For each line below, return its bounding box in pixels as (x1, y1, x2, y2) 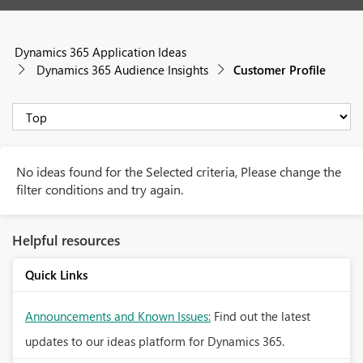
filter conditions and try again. (16, 181, 183, 198)
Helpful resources (12, 231, 120, 249)
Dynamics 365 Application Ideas (15, 44, 186, 60)
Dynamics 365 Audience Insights (36, 62, 208, 78)
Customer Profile (230, 62, 326, 78)
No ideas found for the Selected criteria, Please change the (16, 163, 341, 180)
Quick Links (25, 267, 88, 283)
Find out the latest (214, 308, 310, 324)
